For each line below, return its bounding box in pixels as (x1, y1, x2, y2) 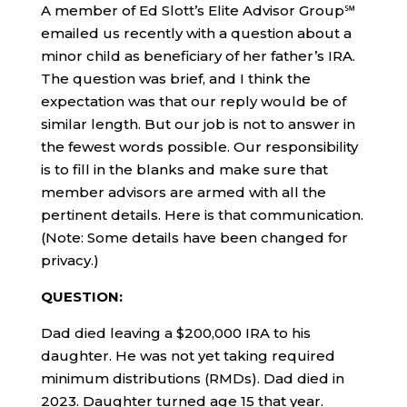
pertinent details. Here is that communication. (40, 205, 363, 223)
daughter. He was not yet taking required (40, 346, 335, 364)
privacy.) (40, 251, 99, 269)
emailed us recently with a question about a (40, 24, 352, 42)
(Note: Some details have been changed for (40, 228, 348, 246)
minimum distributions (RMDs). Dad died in (40, 369, 344, 387)
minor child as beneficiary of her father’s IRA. (40, 46, 355, 65)
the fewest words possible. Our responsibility (40, 137, 358, 155)
